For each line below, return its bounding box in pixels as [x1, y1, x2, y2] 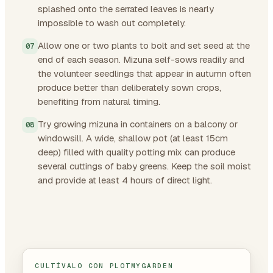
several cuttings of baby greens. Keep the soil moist [38, 160, 251, 172]
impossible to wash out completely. [38, 16, 186, 29]
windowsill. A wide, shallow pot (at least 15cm [38, 132, 228, 144]
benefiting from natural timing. [38, 95, 160, 107]
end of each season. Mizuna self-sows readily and [38, 53, 244, 65]
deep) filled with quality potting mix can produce [38, 146, 235, 158]
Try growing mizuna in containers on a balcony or [38, 118, 238, 130]
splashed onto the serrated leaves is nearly [38, 2, 214, 15]
